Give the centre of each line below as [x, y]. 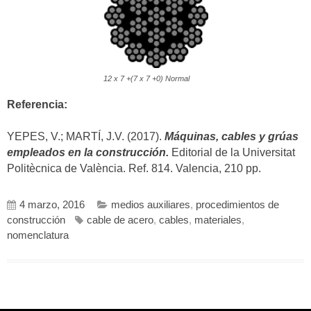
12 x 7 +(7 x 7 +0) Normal [146, 79]
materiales [218, 220]
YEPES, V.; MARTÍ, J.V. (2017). [86, 137]
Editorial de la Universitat [232, 153]
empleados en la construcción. [88, 153]
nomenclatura [38, 236]
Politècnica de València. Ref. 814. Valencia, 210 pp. [134, 169]
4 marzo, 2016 [52, 205]
